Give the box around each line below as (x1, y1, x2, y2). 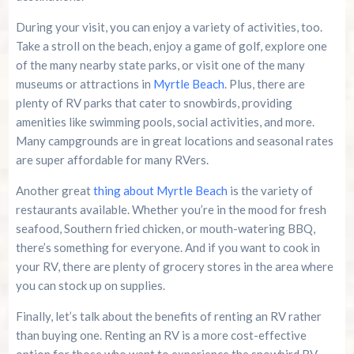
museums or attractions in (15, 76, 153, 91)
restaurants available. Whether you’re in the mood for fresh (15, 201, 326, 217)
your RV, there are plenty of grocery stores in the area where (15, 258, 333, 273)
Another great (15, 183, 93, 198)
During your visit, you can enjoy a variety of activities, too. (15, 19, 322, 34)
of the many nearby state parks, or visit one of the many (15, 57, 305, 72)
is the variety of (227, 183, 313, 198)
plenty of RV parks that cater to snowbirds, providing (15, 95, 292, 110)
